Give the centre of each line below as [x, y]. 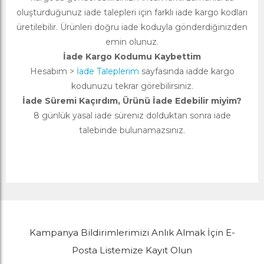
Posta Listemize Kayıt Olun [132, 250]
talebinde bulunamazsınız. [132, 131]
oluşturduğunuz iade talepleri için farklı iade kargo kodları [132, 13]
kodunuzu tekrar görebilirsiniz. [132, 86]
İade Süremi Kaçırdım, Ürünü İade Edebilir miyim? [132, 101]
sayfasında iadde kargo [187, 72]
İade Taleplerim [108, 72]
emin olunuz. [132, 42]
